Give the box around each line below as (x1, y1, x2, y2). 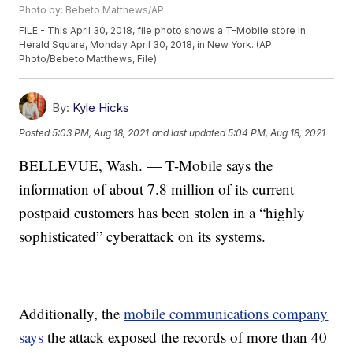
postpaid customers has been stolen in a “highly (19, 203, 306, 223)
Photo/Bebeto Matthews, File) (19, 53, 158, 65)
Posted (19, 126, 53, 139)
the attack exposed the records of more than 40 (43, 327, 328, 347)
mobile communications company (124, 303, 329, 324)
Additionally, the (19, 303, 124, 324)
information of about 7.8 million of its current (19, 179, 295, 199)
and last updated (152, 126, 226, 139)
